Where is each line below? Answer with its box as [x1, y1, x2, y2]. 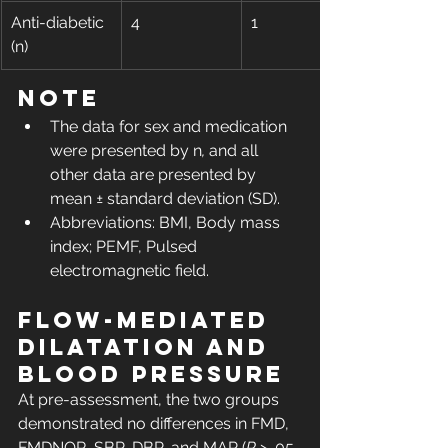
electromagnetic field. [50, 261, 209, 281]
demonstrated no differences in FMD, [18, 414, 293, 434]
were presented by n [50, 141, 202, 161]
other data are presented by [50, 165, 260, 185]
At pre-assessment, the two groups [18, 390, 283, 410]
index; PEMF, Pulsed [50, 237, 201, 257]
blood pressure [18, 360, 284, 389]
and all [205, 141, 262, 161]
